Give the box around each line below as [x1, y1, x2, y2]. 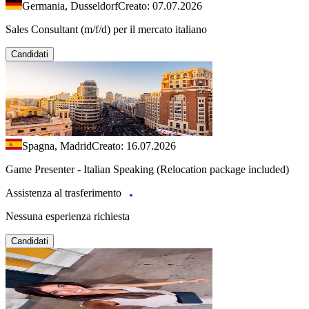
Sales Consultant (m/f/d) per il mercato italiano [6, 23, 207, 36]
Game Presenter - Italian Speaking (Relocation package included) [6, 163, 289, 176]
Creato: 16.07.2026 [92, 140, 176, 152]
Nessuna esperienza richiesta [6, 210, 130, 223]
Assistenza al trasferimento [6, 187, 124, 199]
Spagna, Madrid [22, 140, 92, 152]
